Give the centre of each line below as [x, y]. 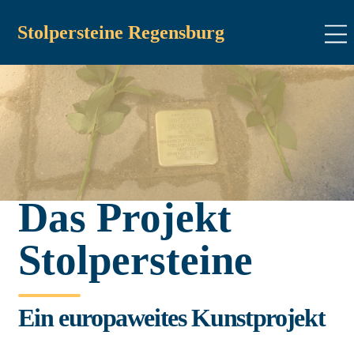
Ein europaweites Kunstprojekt [172, 318]
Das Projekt [125, 218]
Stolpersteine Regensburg [121, 33]
